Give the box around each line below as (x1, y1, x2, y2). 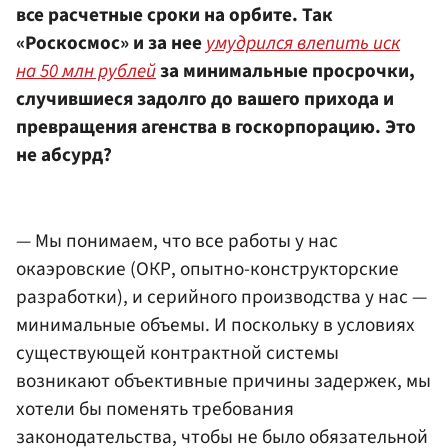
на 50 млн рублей (16, 57, 156, 86)
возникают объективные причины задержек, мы (16, 367, 431, 396)
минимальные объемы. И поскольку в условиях (16, 311, 415, 340)
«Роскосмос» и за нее (16, 29, 206, 58)
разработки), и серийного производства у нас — (16, 283, 427, 312)
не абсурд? (16, 141, 112, 170)
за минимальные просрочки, (156, 57, 415, 86)
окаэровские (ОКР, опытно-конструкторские (16, 255, 399, 284)
